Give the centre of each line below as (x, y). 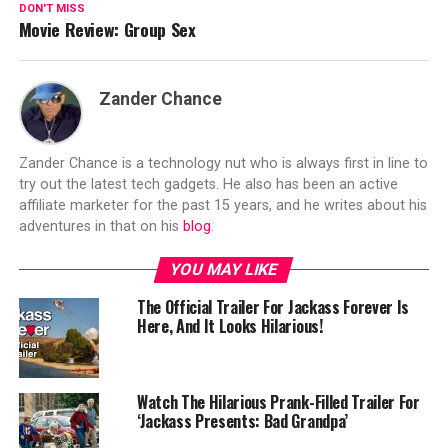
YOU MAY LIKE (224, 269)
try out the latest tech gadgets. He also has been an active (208, 184)
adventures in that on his (100, 226)
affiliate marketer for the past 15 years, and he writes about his (222, 205)
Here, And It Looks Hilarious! (229, 325)
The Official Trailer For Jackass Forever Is (273, 306)
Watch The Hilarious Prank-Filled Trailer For (278, 401)
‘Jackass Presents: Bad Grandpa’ (242, 420)
